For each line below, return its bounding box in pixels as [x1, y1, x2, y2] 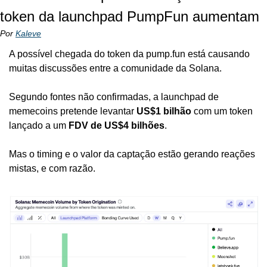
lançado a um [9, 120, 69, 131]
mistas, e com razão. [9, 163, 95, 174]
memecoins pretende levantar [9, 106, 136, 117]
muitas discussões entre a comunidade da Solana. [9, 63, 222, 74]
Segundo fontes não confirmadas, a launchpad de [9, 92, 219, 103]
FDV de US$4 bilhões [69, 120, 164, 131]
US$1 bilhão [136, 106, 191, 117]
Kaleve [15, 29, 41, 39]
